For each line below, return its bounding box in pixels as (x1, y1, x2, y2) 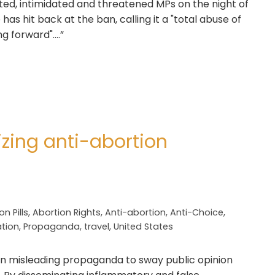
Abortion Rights (33, 206, 101, 219)
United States (114, 220, 173, 233)
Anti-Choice (170, 206, 223, 219)
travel (84, 220, 109, 233)
